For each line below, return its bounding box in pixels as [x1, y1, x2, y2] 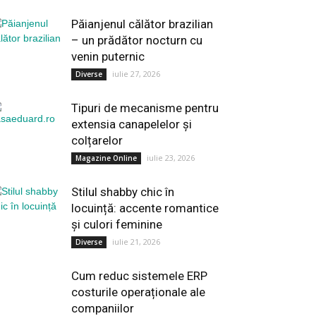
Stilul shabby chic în [71, 185, 174, 199]
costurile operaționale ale [71, 285, 205, 299]
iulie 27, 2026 [112, 68, 160, 79]
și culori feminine [71, 217, 162, 231]
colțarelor [71, 133, 123, 147]
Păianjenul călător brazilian [71, 17, 213, 31]
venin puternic [71, 49, 145, 63]
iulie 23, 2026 [147, 152, 195, 163]
